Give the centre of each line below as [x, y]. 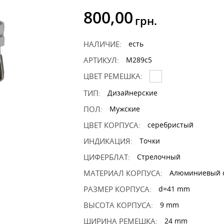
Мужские [125, 109]
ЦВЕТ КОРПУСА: [112, 125]
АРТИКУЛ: [101, 60]
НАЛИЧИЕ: [102, 44]
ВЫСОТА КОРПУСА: [118, 205]
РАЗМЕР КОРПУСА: [117, 189]
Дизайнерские [132, 93]
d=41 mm [174, 189]
